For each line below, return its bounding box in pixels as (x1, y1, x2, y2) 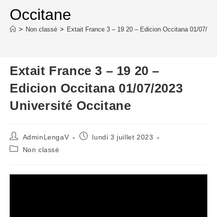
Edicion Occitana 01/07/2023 (10, 80, 183, 95)
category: (9, 153, 41, 161)
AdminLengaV (22, 133, 69, 141)
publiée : (78, 140, 108, 149)
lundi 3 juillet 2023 (92, 133, 154, 141)
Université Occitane (10, 98, 131, 113)
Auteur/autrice (9, 131, 57, 139)
